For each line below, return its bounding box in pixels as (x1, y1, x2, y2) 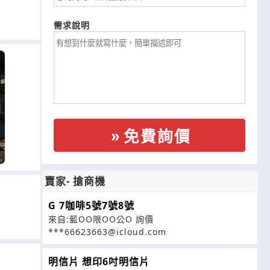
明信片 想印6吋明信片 (48, 255, 149, 269)
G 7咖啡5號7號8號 (48, 199, 134, 213)
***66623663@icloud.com (48, 226, 166, 238)
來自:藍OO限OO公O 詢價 (48, 213, 154, 225)
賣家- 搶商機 (45, 174, 105, 189)
